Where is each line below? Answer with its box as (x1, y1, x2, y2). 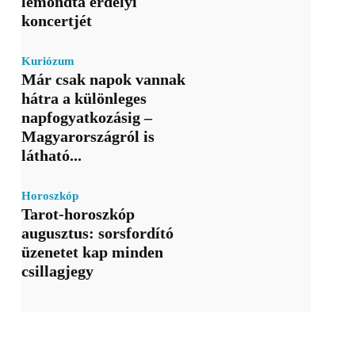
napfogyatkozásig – (21, 109, 152, 127)
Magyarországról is (21, 128, 155, 146)
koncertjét (21, 12, 92, 30)
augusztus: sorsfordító (21, 224, 174, 242)
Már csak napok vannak (21, 71, 185, 89)
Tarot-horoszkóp (21, 205, 135, 223)
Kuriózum (21, 55, 74, 68)
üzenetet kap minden (21, 243, 163, 261)
